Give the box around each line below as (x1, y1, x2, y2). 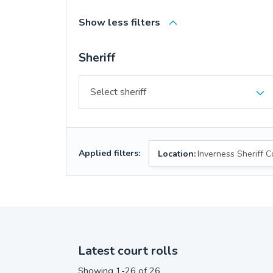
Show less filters (78, 16, 160, 29)
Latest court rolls (77, 243, 178, 259)
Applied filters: (78, 147, 140, 159)
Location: (157, 148, 196, 160)
